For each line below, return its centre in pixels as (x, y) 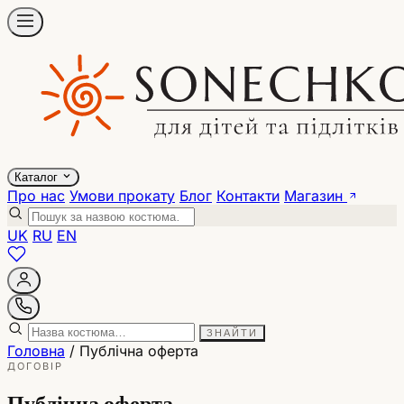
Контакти (248, 196)
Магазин (316, 196)
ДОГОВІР (35, 366)
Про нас (36, 196)
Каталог (38, 177)
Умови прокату (122, 196)
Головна (36, 351)
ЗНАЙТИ (232, 333)
